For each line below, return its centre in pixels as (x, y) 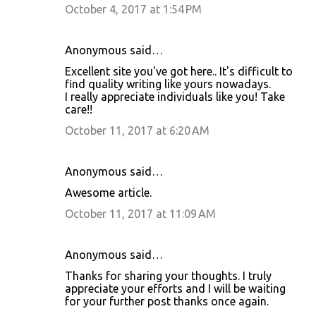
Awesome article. (108, 192)
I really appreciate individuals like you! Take (175, 96)
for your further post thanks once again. (167, 301)
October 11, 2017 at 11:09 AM (140, 213)
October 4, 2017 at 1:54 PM (133, 9)
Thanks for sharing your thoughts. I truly (168, 275)
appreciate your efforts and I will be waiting (175, 288)
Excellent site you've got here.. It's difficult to (179, 71)
